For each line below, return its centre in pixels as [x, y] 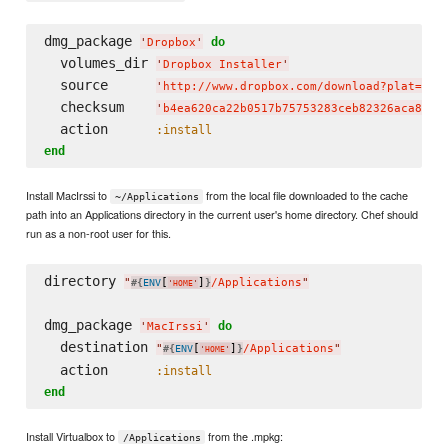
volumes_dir [99, 63]
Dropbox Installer [222, 65]
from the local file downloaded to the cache [306, 194]
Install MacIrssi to [68, 194]
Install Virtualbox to [72, 435]
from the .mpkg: [244, 435]
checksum [99, 107]
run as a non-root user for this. [99, 232]
